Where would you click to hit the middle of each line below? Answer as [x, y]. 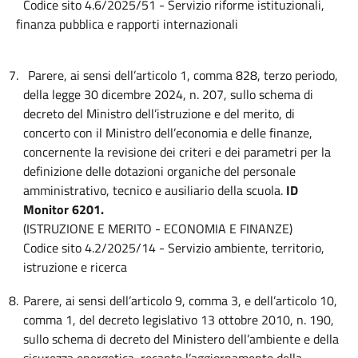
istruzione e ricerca [76, 267]
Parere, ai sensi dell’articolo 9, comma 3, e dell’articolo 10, [180, 301]
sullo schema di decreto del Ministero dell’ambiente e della [181, 339]
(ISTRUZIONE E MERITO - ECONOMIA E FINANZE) [158, 229]
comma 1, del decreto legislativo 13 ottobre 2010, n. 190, [179, 320]
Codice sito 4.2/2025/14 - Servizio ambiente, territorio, [174, 248]
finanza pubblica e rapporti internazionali [127, 24]
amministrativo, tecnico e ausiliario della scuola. [153, 191]
